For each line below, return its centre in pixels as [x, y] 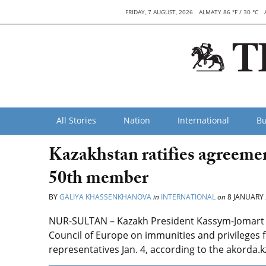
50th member [99, 180]
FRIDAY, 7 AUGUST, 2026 [159, 12]
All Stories [76, 120]
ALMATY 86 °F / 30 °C [229, 12]
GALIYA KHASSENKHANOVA [105, 197]
